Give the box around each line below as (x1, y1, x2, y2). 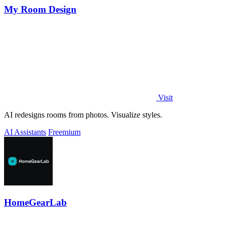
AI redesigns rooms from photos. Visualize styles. (4, 110, 162, 120)
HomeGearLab (4, 197, 67, 208)
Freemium (48, 128, 81, 137)
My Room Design (4, 4, 77, 15)
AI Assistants (4, 128, 46, 137)
